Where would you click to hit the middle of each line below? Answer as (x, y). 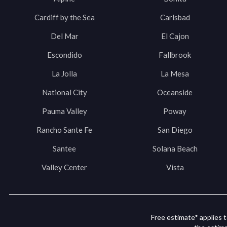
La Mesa (175, 74)
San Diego (175, 130)
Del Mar (64, 36)
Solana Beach (175, 149)
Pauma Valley (64, 111)
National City (64, 92)
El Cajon (175, 36)
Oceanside (175, 92)
